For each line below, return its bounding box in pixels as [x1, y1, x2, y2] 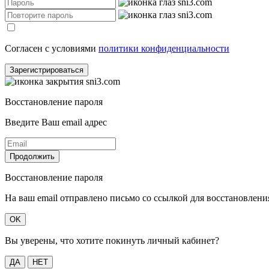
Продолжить [10, 151, 55, 161]
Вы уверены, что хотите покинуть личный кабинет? [5, 235, 219, 246]
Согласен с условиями [5, 43, 98, 53]
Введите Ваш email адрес [5, 116, 107, 127]
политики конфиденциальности [98, 43, 229, 53]
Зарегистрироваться [10, 65, 83, 74]
